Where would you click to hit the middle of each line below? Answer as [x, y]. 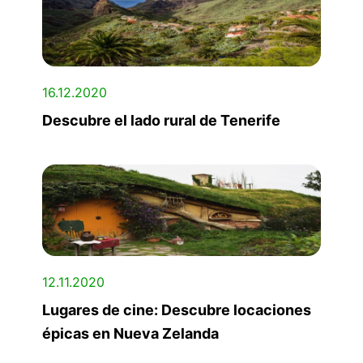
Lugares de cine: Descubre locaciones [177, 310]
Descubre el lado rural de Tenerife [161, 120]
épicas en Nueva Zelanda [130, 333]
